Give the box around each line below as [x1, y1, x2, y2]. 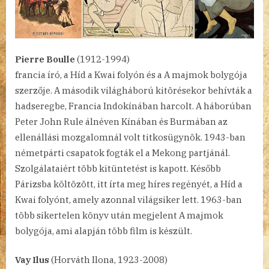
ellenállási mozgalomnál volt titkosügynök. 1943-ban [15, 131, 246, 143]
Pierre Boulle [15, 53, 75, 65]
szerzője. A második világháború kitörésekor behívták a [15, 84, 252, 96]
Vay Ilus [15, 254, 49, 266]
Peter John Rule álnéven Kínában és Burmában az [15, 115, 228, 127]
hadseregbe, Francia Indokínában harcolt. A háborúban [15, 100, 252, 112]
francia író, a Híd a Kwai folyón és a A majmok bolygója [15, 68, 247, 80]
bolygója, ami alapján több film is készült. [15, 225, 192, 237]
